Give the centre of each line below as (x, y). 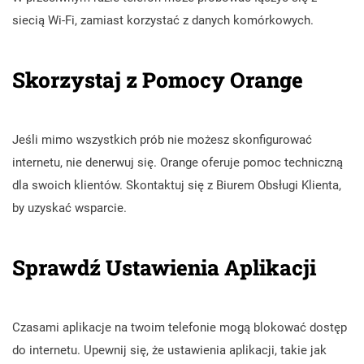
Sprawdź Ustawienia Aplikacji (164, 267)
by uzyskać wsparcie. (69, 208)
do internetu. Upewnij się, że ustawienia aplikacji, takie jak (169, 350)
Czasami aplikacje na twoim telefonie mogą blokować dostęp (180, 327)
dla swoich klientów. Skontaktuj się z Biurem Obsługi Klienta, (177, 185)
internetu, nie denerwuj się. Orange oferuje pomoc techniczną (178, 162)
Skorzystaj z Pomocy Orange (158, 79)
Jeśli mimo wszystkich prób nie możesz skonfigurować (162, 139)
